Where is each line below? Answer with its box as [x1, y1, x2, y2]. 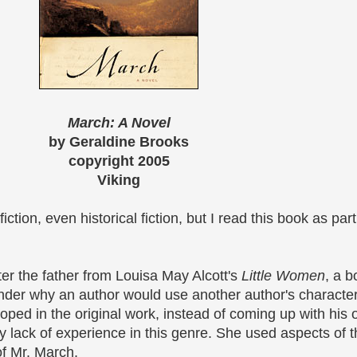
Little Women [241, 268, 325, 284]
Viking [97, 172, 140, 189]
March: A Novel [67, 115, 171, 131]
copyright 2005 [68, 153, 170, 170]
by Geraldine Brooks [49, 134, 189, 151]
